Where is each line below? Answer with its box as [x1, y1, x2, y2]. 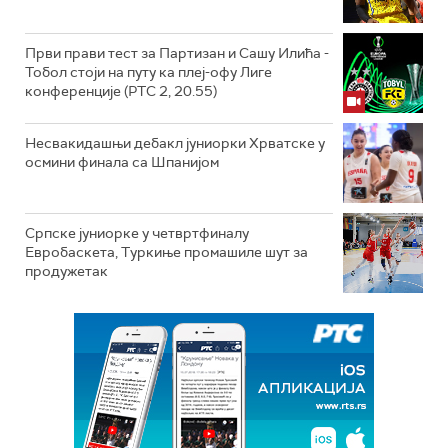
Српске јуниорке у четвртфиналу [25, 224, 249, 243]
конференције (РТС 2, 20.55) [25, 82, 217, 101]
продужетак [25, 262, 108, 281]
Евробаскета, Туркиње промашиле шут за [25, 243, 308, 262]
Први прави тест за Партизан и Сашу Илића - [25, 44, 329, 63]
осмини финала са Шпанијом [25, 153, 219, 172]
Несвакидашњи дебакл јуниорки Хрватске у [25, 134, 325, 153]
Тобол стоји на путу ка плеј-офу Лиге [25, 63, 272, 82]
